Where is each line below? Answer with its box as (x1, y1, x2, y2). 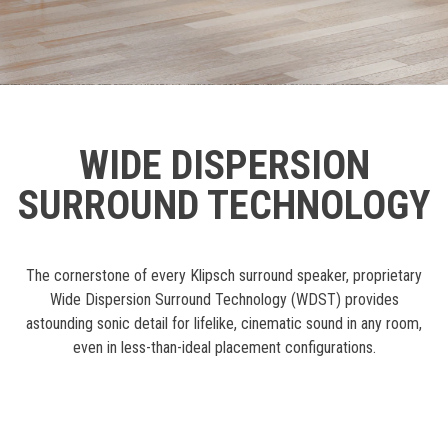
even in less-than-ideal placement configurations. (72, 338, 376, 358)
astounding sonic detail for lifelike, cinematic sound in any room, (26, 314, 422, 334)
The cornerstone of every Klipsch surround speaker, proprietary (26, 266, 422, 286)
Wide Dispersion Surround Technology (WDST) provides (49, 290, 399, 310)
